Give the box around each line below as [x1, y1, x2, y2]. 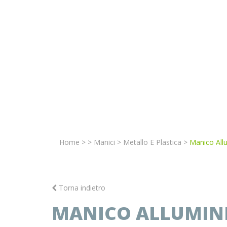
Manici [94, 137, 115, 147]
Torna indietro [57, 182, 105, 193]
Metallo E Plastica [123, 137, 181, 147]
